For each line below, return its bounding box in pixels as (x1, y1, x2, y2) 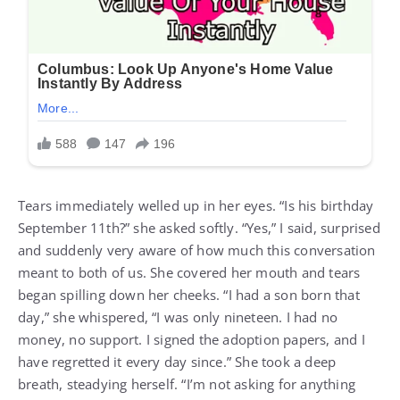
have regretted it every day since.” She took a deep (18, 353, 337, 371)
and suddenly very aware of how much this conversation (18, 241, 376, 260)
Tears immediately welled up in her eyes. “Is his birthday (18, 196, 374, 215)
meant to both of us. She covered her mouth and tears (18, 263, 361, 282)
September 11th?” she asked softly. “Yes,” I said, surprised (18, 219, 380, 237)
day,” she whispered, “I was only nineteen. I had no (18, 308, 338, 327)
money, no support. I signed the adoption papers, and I (18, 330, 365, 349)
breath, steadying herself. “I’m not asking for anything (18, 375, 356, 394)
